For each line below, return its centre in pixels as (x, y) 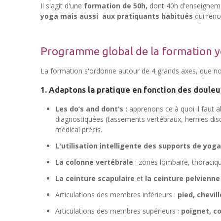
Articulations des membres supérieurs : (118, 211)
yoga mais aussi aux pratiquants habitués (117, 16)
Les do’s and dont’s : (92, 109)
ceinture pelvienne (187, 179)
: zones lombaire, (162, 162)
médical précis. (79, 130)
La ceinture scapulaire (95, 179)
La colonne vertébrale (94, 162)
